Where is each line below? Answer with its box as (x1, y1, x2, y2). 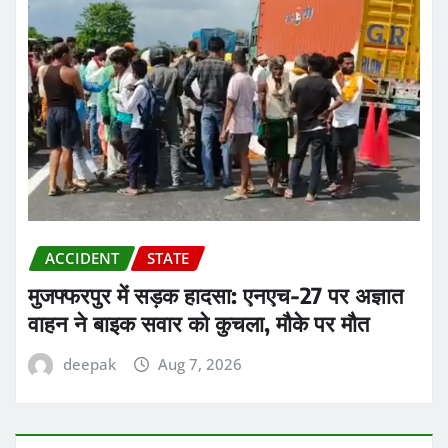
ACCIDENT (45, 248, 119, 269)
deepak (62, 354, 116, 374)
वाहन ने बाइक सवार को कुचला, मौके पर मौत (28, 309, 369, 337)
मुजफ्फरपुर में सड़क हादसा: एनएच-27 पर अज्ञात (28, 281, 403, 309)
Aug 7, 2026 (158, 354, 243, 374)
